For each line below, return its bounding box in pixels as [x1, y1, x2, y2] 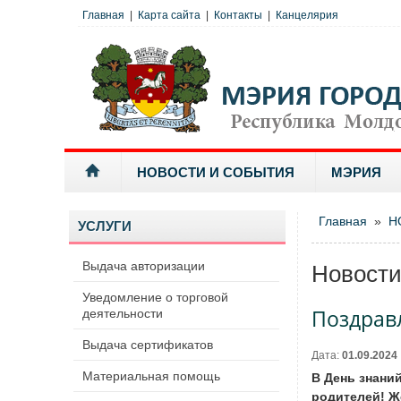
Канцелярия [276, 9, 338, 21]
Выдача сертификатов [82, 337, 213, 352]
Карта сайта [138, 9, 200, 21]
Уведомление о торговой [82, 290, 228, 304]
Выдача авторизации [82, 259, 205, 273]
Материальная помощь [82, 369, 220, 383]
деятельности [82, 306, 163, 320]
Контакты [214, 9, 262, 21]
